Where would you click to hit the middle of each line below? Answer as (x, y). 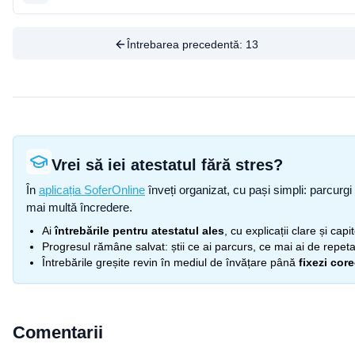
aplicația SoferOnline (92, 190)
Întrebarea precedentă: (186, 44)
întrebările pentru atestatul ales (139, 231)
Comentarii (58, 332)
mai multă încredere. (79, 207)
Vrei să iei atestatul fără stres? (167, 165)
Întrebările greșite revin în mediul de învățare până (169, 262)
